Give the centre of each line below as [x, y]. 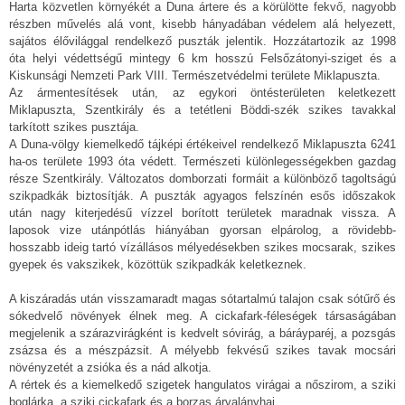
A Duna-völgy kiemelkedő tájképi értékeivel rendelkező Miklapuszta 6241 [202, 145]
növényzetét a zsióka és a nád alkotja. [110, 368]
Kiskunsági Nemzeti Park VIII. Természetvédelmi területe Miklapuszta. [195, 76]
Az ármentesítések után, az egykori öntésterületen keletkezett [202, 93]
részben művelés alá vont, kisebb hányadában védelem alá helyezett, [202, 24]
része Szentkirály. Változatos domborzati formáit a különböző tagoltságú [202, 179]
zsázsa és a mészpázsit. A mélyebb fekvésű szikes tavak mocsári [202, 351]
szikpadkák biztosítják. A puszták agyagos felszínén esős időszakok [202, 196]
